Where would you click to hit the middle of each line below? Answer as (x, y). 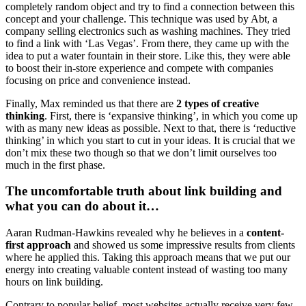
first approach (38, 245)
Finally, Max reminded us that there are (91, 103)
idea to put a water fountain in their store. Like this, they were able (148, 55)
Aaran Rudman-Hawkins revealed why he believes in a (126, 233)
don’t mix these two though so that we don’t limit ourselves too (141, 152)
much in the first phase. (55, 165)
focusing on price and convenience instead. (98, 80)
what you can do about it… (82, 206)
